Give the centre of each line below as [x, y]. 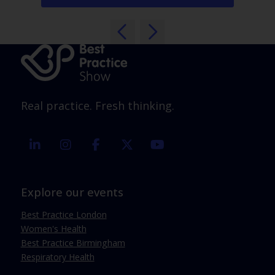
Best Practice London [64, 214]
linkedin [64, 145]
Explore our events [72, 192]
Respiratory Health [57, 257]
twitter [154, 145]
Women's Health [53, 228]
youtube [188, 145]
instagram [100, 145]
